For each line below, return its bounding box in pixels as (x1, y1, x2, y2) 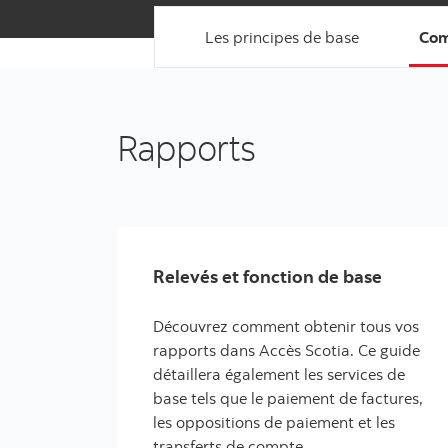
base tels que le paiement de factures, (153, 388, 423, 408)
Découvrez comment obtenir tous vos (153, 316, 419, 336)
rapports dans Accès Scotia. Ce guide (153, 340, 420, 360)
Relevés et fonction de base (153, 265, 382, 288)
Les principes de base (205, 27, 359, 47)
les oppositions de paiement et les (153, 412, 395, 432)
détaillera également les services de (153, 364, 405, 384)
